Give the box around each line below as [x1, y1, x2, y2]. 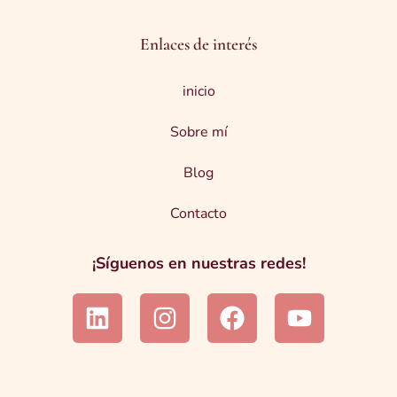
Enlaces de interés [140, 34, 257, 56]
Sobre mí [169, 122, 228, 143]
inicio [182, 82, 215, 102]
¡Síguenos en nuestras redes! [91, 253, 306, 275]
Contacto [170, 204, 227, 224]
